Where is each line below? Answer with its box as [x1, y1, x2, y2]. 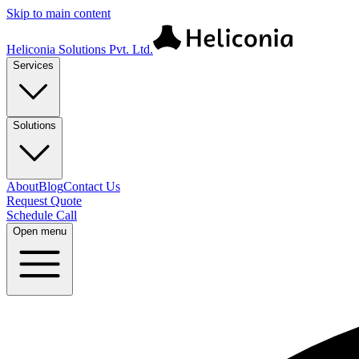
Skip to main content [6, 6, 111, 20]
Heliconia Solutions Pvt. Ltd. [6, 42, 153, 56]
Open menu [13, 225, 67, 237]
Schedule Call [6, 208, 77, 222]
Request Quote [6, 194, 82, 208]
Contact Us [63, 179, 120, 193]
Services [13, 59, 54, 71]
